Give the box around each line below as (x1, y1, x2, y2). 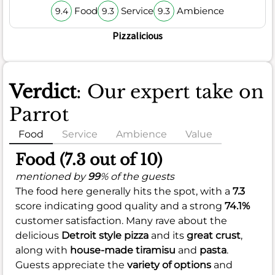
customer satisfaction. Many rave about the (15, 215, 227, 227)
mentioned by (15, 171, 88, 183)
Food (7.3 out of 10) (15, 150, 162, 170)
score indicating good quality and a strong (15, 200, 225, 212)
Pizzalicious (112, 29, 163, 42)
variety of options (127, 259, 211, 271)
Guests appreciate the (15, 259, 127, 271)
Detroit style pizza (61, 230, 149, 242)
